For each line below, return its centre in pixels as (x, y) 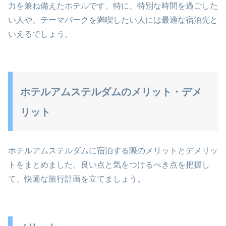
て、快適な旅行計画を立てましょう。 (77, 179)
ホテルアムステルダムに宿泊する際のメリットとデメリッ (113, 150)
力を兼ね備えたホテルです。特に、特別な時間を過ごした (113, 6)
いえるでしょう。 (40, 34)
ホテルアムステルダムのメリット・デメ (111, 92)
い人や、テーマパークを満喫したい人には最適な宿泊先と (113, 20)
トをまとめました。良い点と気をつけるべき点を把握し (109, 164)
